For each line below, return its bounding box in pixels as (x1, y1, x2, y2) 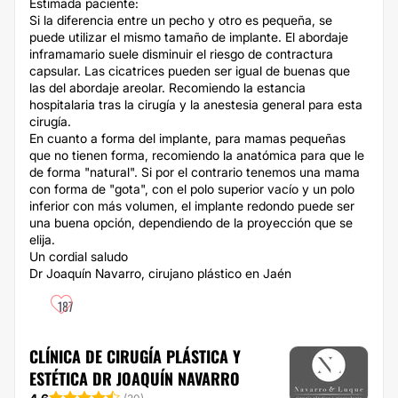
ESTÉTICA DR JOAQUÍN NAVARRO (29, 367, 240, 390)
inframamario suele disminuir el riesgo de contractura (29, 46, 333, 61)
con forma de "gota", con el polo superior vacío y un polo (29, 181, 354, 196)
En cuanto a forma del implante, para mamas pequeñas (29, 131, 346, 146)
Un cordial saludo (29, 249, 128, 264)
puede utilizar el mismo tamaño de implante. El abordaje (29, 29, 348, 44)
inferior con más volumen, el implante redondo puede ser (29, 198, 354, 213)
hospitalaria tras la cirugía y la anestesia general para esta (29, 97, 362, 112)
